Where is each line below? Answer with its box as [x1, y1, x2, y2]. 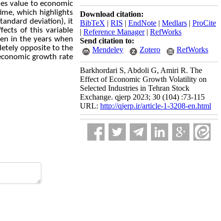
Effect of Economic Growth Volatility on [80, 75, 207, 83]
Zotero [140, 45, 160, 54]
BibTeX [80, 19, 105, 27]
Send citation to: [80, 37, 134, 45]
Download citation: [80, 10, 144, 18]
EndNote [128, 19, 156, 27]
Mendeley [92, 45, 123, 54]
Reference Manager [83, 28, 145, 36]
